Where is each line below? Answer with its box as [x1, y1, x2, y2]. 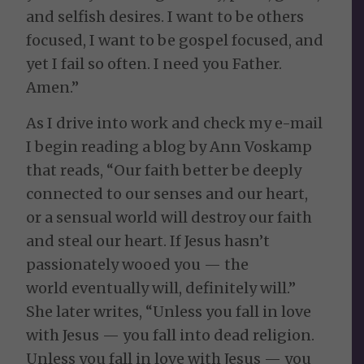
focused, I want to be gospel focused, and [26, 30, 324, 50]
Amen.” [26, 77, 80, 97]
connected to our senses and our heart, [26, 184, 309, 204]
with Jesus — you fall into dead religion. [26, 326, 315, 345]
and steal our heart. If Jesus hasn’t [26, 232, 271, 251]
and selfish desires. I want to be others [26, 6, 305, 26]
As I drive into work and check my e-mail [26, 114, 323, 133]
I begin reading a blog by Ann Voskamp [26, 137, 313, 157]
